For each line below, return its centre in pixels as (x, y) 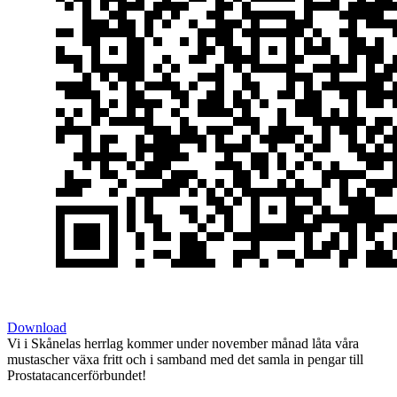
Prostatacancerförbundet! (77, 376)
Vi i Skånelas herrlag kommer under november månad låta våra (183, 344)
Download (37, 328)
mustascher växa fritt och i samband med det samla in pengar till (185, 360)
